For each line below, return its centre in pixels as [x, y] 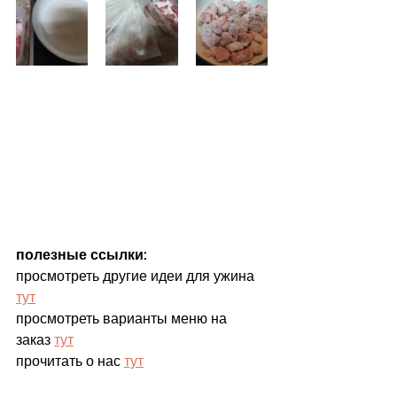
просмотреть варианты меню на [123, 319]
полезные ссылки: [81, 255]
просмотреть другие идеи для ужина [137, 276]
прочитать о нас [70, 362]
